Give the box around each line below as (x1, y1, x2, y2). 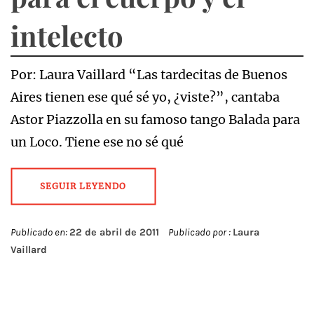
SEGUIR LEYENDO (40, 181, 126, 191)
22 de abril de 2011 (69, 226, 159, 238)
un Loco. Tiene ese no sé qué (11, 134, 184, 150)
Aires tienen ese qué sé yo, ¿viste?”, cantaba (11, 89, 280, 105)
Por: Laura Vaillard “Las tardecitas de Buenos (11, 67, 287, 83)
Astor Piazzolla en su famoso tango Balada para (11, 111, 300, 128)
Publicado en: (11, 226, 69, 238)
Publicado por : (166, 226, 233, 238)
